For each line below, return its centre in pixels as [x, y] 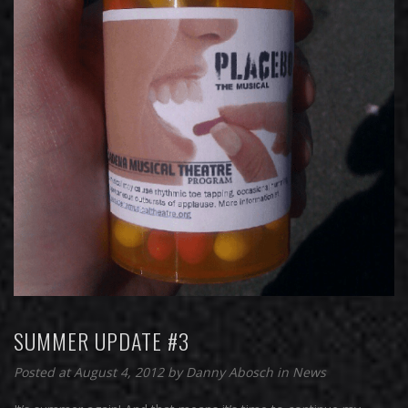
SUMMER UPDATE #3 [102, 340]
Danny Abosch [231, 372]
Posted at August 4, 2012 [89, 372]
